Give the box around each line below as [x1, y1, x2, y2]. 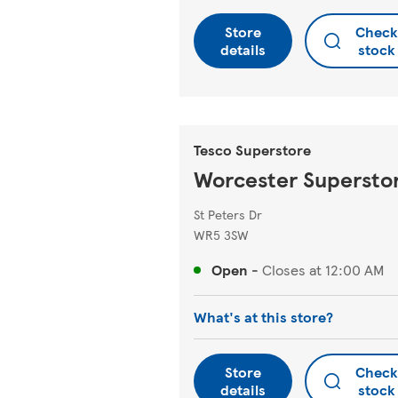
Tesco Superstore [194, 139, 311, 160]
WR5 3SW [194, 226, 249, 243]
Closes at [262, 259, 322, 280]
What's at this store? [194, 306, 333, 327]
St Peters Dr [194, 205, 262, 223]
